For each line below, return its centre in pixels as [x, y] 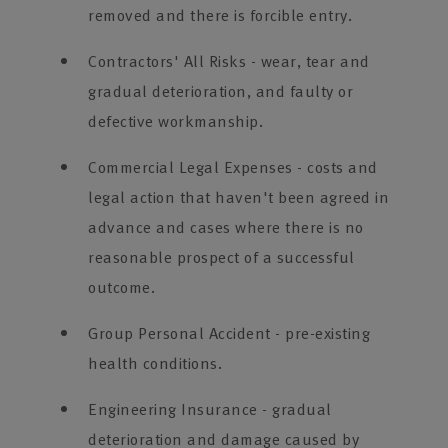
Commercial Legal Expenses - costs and [233, 167]
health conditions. [155, 363]
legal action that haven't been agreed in [238, 197]
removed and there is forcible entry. [220, 15]
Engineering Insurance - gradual [210, 409]
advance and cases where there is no [226, 227]
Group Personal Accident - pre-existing [229, 333]
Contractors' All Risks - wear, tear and [229, 61]
